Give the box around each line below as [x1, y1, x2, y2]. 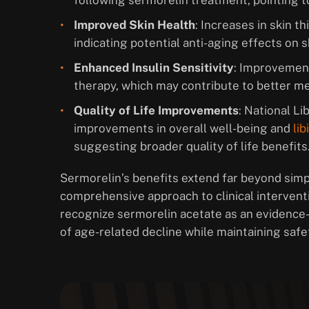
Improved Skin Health [74, 18, 195, 32]
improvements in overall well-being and [74, 121, 293, 136]
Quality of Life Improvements [74, 103, 239, 118]
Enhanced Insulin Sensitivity [74, 61, 234, 75]
